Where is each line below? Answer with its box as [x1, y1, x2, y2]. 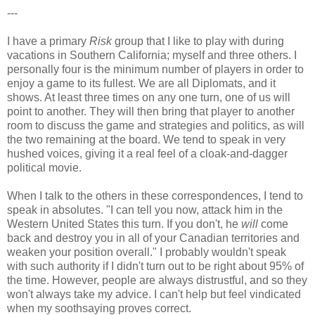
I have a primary [7, 34, 89, 47]
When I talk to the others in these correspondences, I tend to [7, 189, 303, 202]
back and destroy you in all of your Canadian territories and [7, 231, 300, 244]
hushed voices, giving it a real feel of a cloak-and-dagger [7, 147, 288, 160]
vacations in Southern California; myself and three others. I [7, 49, 297, 61]
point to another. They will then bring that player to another [7, 105, 295, 117]
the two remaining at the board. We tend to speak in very [7, 133, 285, 146]
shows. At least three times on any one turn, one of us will [7, 91, 290, 103]
